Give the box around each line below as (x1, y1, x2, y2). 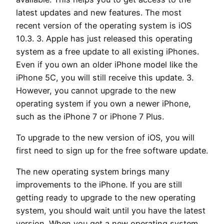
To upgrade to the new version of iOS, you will (16, 132, 194, 143)
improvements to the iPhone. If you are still (16, 179, 182, 190)
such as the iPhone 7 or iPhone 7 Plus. (16, 111, 164, 121)
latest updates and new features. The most (16, 7, 181, 17)
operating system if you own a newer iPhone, (16, 98, 191, 108)
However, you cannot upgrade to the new (16, 85, 176, 95)
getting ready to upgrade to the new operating (16, 192, 195, 203)
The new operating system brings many (16, 166, 169, 177)
